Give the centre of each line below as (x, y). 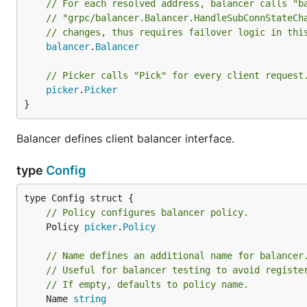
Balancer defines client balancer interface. (125, 138)
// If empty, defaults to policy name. (147, 284)
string (90, 299)
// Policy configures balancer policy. (147, 212)
